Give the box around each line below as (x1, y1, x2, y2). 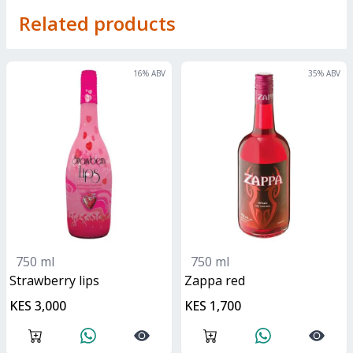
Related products (19, 9, 176, 36)
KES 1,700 (184, 296, 241, 314)
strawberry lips (17, 271, 99, 289)
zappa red (192, 271, 245, 289)
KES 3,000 (9, 296, 66, 314)
